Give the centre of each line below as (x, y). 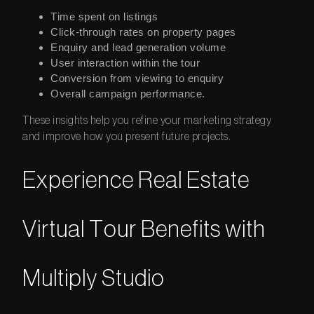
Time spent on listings (104, 17)
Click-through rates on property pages (143, 32)
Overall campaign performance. (128, 94)
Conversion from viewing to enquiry (137, 78)
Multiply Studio (94, 279)
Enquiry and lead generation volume (138, 48)
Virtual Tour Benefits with (144, 230)
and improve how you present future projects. (127, 137)
